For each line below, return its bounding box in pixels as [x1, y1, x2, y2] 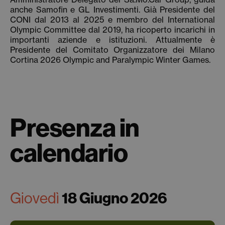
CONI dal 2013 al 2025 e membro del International [10, 15, 215, 25]
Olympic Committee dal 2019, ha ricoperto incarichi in [10, 25, 215, 35]
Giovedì [10, 188, 59, 207]
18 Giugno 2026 [59, 188, 167, 207]
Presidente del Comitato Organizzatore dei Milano [10, 45, 215, 55]
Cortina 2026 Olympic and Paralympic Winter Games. [10, 55, 210, 65]
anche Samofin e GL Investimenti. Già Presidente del [10, 5, 215, 15]
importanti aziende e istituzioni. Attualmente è [10, 35, 215, 45]
